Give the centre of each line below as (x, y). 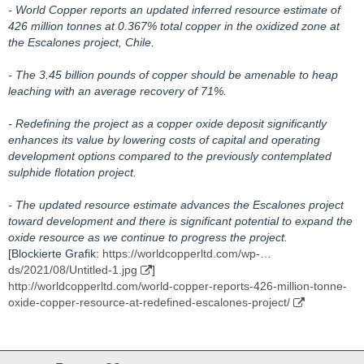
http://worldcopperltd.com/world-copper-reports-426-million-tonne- (178, 286)
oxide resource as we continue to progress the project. (148, 237)
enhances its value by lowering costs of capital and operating (164, 140)
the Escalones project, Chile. (81, 42)
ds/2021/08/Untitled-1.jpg (73, 270)
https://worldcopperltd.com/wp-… (187, 253)
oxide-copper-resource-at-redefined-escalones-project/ (149, 302)
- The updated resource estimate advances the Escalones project (176, 205)
